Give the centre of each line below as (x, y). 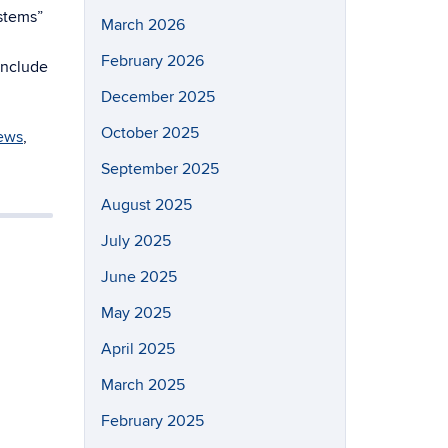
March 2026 (142, 25)
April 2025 (137, 349)
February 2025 (152, 421)
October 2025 (149, 133)
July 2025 (135, 241)
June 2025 (138, 277)
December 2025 (157, 97)
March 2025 (142, 385)
